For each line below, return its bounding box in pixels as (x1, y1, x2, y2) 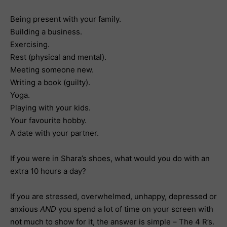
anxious (10, 204, 40, 214)
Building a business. (10, 27, 84, 36)
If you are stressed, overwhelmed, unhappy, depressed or (10, 192, 217, 201)
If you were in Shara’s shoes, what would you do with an (10, 154, 210, 163)
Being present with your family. (10, 14, 123, 24)
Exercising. (10, 40, 50, 49)
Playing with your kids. (10, 103, 93, 112)
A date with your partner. (10, 128, 101, 138)
